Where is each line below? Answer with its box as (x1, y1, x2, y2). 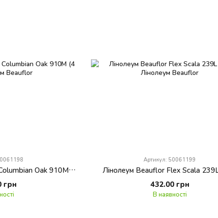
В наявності (152, 190, 187, 198)
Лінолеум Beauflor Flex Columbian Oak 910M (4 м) (69, 165, 76, 174)
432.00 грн (150, 179, 189, 188)
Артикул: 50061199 (144, 156, 196, 163)
